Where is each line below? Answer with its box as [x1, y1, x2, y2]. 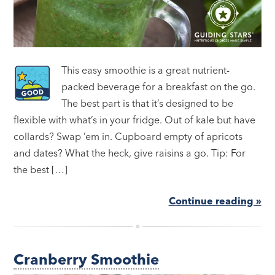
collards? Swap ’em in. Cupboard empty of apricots [14, 130, 243, 143]
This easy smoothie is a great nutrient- [61, 64, 230, 77]
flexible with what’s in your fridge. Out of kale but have [14, 114, 256, 126]
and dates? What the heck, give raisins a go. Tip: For [14, 147, 246, 160]
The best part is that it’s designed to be [61, 97, 234, 110]
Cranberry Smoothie [14, 250, 160, 269]
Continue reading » [168, 195, 261, 207]
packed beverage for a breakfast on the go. [61, 80, 256, 93]
